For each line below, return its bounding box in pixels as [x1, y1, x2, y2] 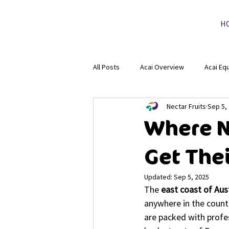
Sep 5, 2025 [174, 172, 209, 181]
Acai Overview [140, 62, 184, 72]
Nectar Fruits [167, 101, 206, 111]
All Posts [93, 62, 120, 72]
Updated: [144, 172, 174, 181]
